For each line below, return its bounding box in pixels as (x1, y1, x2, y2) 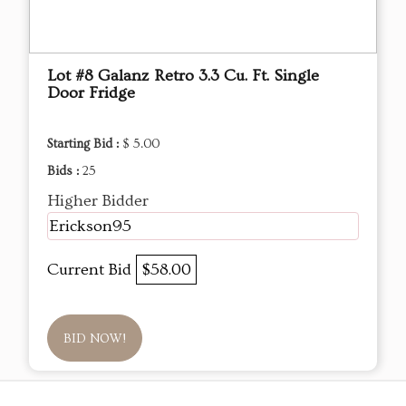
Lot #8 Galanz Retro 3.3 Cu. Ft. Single (47, 66, 319, 86)
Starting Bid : (47, 137, 122, 152)
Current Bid (47, 260, 136, 280)
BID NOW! (63, 332, 126, 347)
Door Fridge (47, 83, 135, 103)
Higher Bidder (47, 191, 149, 211)
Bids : (47, 164, 82, 179)
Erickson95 (50, 217, 131, 237)
